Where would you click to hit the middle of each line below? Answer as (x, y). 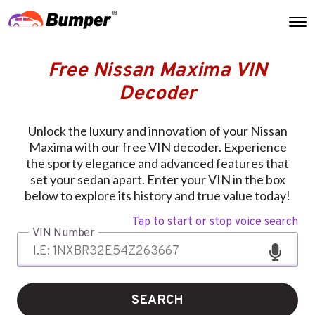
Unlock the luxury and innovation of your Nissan (157, 130)
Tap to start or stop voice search (215, 222)
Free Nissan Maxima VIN (157, 71)
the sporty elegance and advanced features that (157, 163)
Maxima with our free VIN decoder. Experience (157, 147)
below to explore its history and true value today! (157, 195)
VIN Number (64, 233)
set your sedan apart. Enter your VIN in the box (157, 179)
